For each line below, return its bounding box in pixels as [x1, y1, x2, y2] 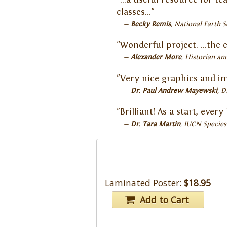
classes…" [116, 7, 155, 17]
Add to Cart [134, 193, 192, 206]
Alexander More [130, 53, 181, 62]
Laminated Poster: [105, 177, 182, 190]
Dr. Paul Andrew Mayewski [130, 87, 217, 95]
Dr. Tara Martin [130, 120, 180, 128]
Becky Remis [130, 20, 171, 28]
